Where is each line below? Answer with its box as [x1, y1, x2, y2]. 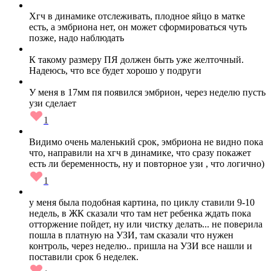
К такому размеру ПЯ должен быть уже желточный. [29, 54, 244, 65]
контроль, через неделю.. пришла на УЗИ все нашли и [29, 241, 252, 252]
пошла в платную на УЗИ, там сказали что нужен [29, 230, 233, 241]
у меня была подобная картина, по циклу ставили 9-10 [29, 197, 255, 208]
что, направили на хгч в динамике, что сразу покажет [29, 148, 251, 158]
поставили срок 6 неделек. [29, 252, 139, 263]
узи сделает [29, 98, 76, 109]
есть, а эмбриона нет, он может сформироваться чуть [29, 22, 247, 33]
